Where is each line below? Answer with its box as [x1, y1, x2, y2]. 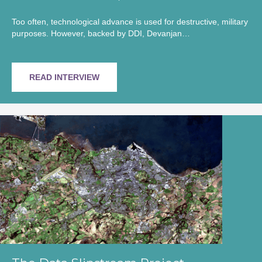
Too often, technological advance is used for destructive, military [12, 17, 248, 27]
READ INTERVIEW [29, 73, 99, 82]
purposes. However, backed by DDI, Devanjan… [12, 29, 190, 39]
